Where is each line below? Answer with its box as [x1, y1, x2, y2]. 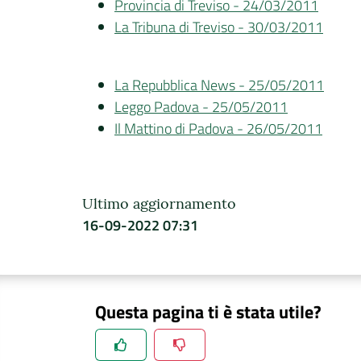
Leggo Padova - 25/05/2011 [114, 95, 288, 118]
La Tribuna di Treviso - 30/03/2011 [114, 15, 323, 38]
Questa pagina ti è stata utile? [95, 298, 322, 325]
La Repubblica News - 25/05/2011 [114, 73, 324, 96]
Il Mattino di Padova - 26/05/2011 [114, 117, 322, 139]
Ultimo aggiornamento [82, 193, 236, 213]
